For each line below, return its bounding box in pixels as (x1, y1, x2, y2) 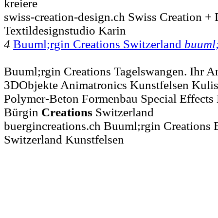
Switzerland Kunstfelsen (4, 132, 124, 146)
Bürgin (4, 105, 41, 119)
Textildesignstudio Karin (4, 23, 126, 37)
